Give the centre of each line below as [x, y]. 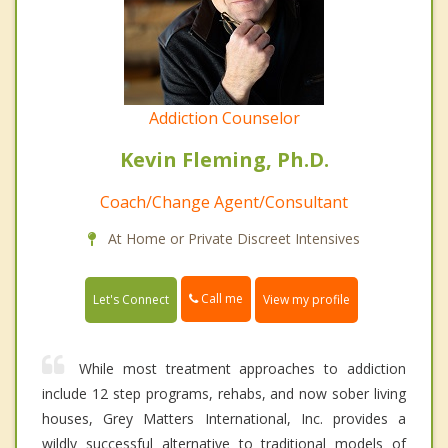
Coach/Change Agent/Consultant [224, 202]
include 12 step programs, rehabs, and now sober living [224, 393]
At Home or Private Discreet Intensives [232, 239]
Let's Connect [131, 299]
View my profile [306, 299]
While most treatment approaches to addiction [242, 368]
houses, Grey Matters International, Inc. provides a [224, 418]
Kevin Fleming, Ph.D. [224, 160]
